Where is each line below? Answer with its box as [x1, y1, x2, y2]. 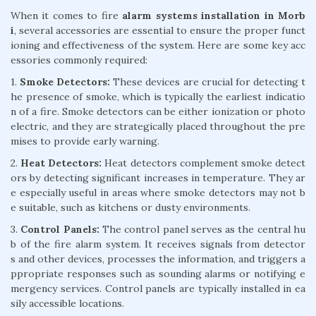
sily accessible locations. [11, 296, 124, 310]
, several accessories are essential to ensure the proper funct [14, 23, 305, 37]
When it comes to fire [11, 8, 123, 22]
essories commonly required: [11, 53, 147, 66]
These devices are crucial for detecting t [110, 75, 306, 88]
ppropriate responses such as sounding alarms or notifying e [11, 267, 305, 280]
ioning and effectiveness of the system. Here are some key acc [11, 38, 305, 51]
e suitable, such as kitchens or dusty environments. [11, 200, 250, 214]
